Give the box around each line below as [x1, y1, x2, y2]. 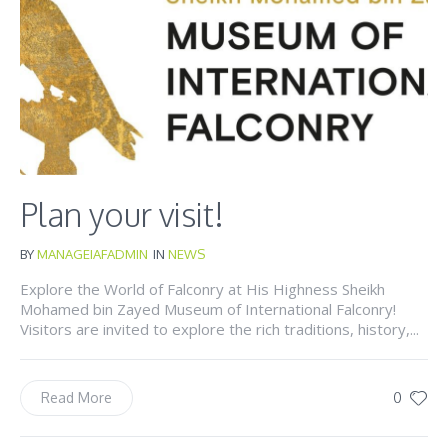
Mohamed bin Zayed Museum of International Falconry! [20, 299, 396, 320]
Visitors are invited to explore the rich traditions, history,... [20, 319, 419, 340]
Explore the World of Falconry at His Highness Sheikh [20, 279, 385, 300]
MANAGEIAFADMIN [37, 246, 148, 263]
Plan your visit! [20, 194, 224, 236]
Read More [41, 389, 112, 407]
